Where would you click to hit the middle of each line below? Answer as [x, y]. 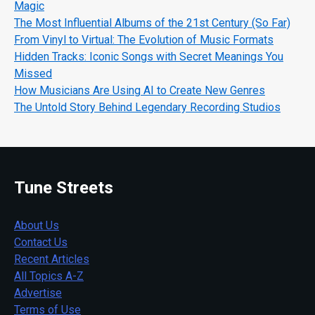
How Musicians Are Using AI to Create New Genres [140, 90]
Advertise [38, 292]
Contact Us [41, 242]
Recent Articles [52, 259]
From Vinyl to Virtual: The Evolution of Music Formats [144, 39]
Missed [33, 73]
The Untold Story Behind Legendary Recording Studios [147, 107]
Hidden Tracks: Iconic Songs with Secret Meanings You [149, 56]
